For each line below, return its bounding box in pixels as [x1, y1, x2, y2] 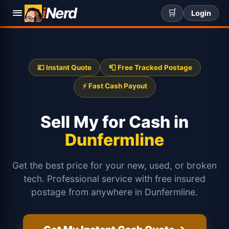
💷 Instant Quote [37, 63, 91, 72]
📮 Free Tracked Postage [108, 63, 192, 72]
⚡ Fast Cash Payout [82, 82, 147, 90]
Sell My [40, 112, 102, 132]
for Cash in [102, 112, 189, 132]
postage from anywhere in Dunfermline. [31, 187, 198, 197]
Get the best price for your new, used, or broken [12, 160, 217, 171]
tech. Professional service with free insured [24, 173, 205, 184]
